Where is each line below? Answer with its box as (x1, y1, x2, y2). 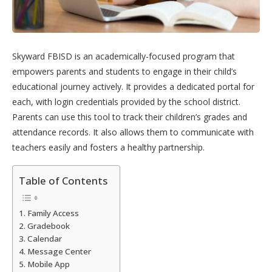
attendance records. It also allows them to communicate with (12, 126, 254, 138)
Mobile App (27, 258, 70, 270)
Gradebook (27, 220, 70, 231)
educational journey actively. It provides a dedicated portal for (12, 80, 254, 92)
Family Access (27, 207, 79, 219)
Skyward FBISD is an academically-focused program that (12, 50, 235, 62)
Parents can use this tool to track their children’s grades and (12, 110, 247, 123)
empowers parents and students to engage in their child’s (12, 65, 237, 77)
